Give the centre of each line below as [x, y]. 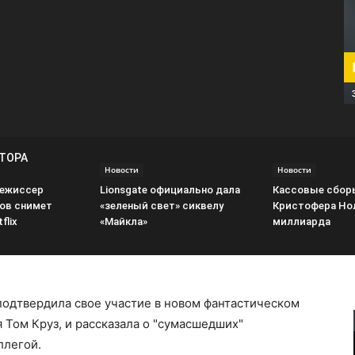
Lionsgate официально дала [170, 190]
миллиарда [302, 221]
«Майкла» [124, 221]
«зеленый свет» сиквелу [162, 206]
